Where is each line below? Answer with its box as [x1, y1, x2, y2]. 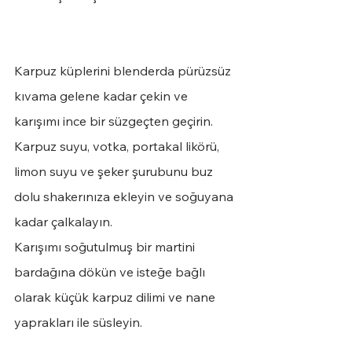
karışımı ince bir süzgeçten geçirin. [14, 113, 213, 130]
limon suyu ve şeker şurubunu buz [14, 163, 216, 180]
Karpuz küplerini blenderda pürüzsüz [14, 63, 234, 79]
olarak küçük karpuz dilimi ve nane [14, 289, 218, 306]
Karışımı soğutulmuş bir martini [14, 239, 198, 255]
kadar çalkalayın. [14, 214, 112, 230]
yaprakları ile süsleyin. [14, 314, 142, 331]
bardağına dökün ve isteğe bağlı [14, 264, 208, 280]
